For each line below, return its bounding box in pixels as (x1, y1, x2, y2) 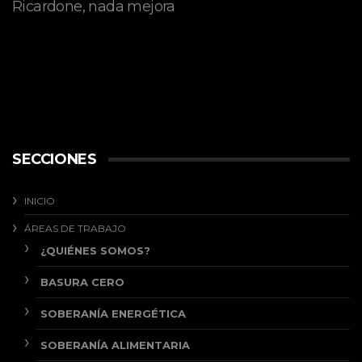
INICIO (24, 195, 55, 207)
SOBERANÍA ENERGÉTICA (40, 307, 186, 320)
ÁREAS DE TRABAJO (24, 222, 126, 234)
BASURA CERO (40, 276, 124, 288)
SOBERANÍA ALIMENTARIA (40, 339, 190, 351)
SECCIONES (12, 150, 97, 168)
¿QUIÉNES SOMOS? (40, 244, 150, 257)
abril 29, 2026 (28, 34, 82, 45)
